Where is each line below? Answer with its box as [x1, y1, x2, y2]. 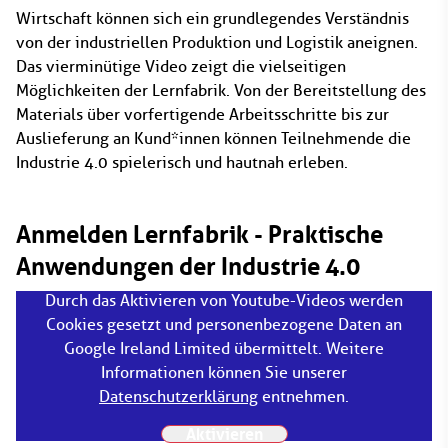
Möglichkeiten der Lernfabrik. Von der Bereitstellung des [16, 81, 426, 100]
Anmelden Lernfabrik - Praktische [16, 220, 383, 249]
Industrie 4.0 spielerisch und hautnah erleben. [16, 153, 348, 172]
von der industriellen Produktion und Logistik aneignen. [16, 33, 418, 52]
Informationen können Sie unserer [101, 363, 347, 382]
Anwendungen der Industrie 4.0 [16, 252, 360, 281]
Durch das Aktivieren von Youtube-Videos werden [45, 291, 403, 310]
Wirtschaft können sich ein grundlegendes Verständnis [16, 9, 409, 28]
